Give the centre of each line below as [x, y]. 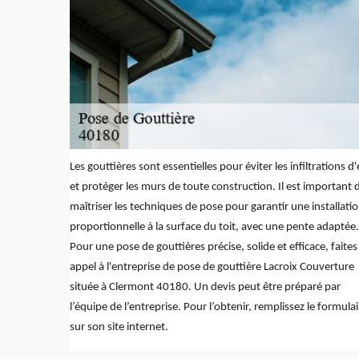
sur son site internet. [119, 327]
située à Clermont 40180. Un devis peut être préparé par [205, 287]
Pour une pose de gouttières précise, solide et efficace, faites [214, 247]
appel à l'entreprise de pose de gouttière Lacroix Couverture [212, 267]
